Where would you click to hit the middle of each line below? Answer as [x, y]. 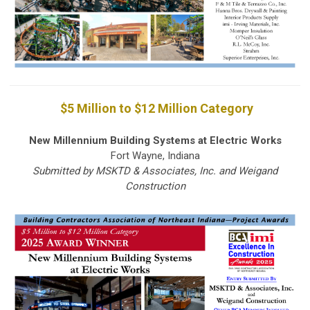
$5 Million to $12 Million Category [155, 109]
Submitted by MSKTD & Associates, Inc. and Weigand [155, 171]
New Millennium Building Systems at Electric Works [155, 141]
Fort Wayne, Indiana [155, 156]
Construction [155, 186]
